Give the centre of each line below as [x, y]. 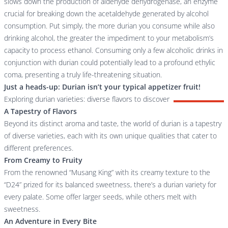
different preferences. [39, 148]
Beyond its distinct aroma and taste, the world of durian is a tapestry [113, 123]
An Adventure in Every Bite [50, 221]
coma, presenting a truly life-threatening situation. [83, 74]
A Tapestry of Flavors [40, 111]
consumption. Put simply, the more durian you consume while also [109, 25]
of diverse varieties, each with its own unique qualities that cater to [110, 135]
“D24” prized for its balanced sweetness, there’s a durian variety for [110, 184]
